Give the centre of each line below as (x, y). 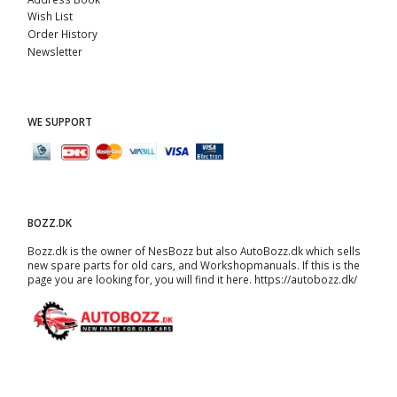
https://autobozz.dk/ (306, 279)
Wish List (50, 16)
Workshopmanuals (249, 265)
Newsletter (55, 51)
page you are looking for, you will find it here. (141, 279)
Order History (62, 34)
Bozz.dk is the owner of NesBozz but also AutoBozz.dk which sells (194, 251)
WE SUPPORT (60, 121)
